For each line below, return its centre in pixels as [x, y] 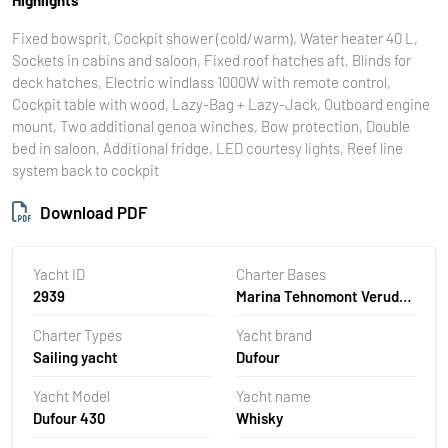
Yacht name [273, 395]
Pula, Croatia [278, 317]
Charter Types [77, 334]
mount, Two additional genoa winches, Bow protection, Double [211, 125]
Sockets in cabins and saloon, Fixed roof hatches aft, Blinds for [211, 59]
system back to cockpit [85, 169]
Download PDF [94, 211]
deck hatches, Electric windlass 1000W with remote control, [201, 81]
